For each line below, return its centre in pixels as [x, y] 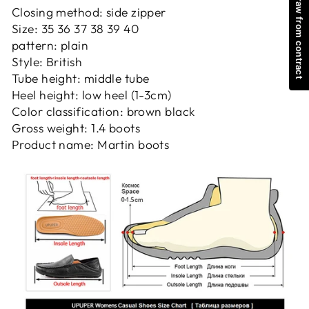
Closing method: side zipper [89, 12]
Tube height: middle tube [81, 78]
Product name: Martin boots [91, 144]
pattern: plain [50, 45]
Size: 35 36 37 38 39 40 [76, 29]
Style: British [47, 62]
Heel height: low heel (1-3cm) [92, 95]
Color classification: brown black [103, 111]
